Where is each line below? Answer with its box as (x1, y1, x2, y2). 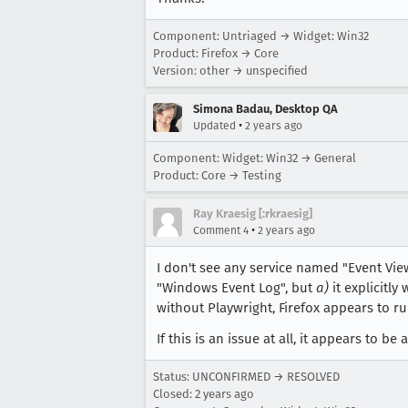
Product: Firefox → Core (153, 46, 279, 60)
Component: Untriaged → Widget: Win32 (153, 28, 369, 43)
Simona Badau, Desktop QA (193, 101, 338, 116)
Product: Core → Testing (153, 168, 281, 182)
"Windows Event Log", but (157, 279, 316, 296)
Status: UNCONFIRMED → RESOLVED (153, 369, 340, 383)
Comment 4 (193, 223, 249, 237)
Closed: (153, 386, 195, 401)
